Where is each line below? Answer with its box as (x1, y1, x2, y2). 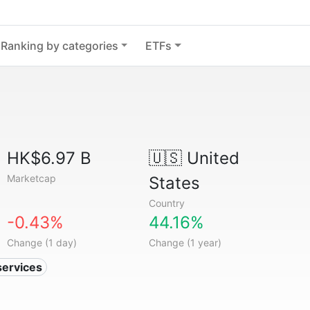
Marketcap (7, 172, 57, 184)
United (181, 148, 239, 168)
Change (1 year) (148, 237, 221, 248)
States (148, 173, 200, 193)
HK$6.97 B (7, 148, 92, 168)
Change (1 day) (7, 237, 77, 248)
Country (148, 197, 185, 209)
